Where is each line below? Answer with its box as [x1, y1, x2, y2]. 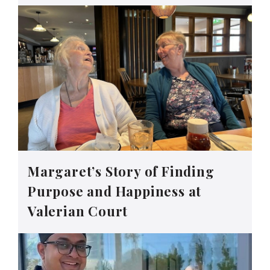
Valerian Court [28, 201, 128, 220]
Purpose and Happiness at [28, 181, 202, 200]
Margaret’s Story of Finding [28, 162, 215, 180]
